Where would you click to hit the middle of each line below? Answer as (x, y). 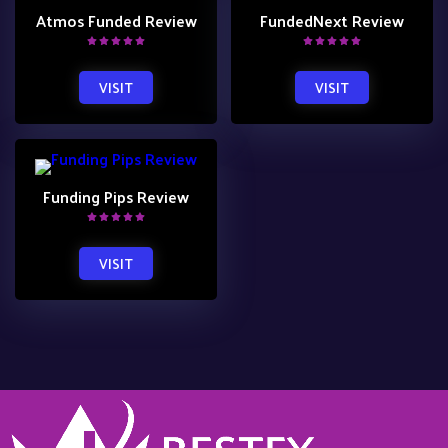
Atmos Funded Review (116, 20)
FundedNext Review (332, 20)
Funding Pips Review (116, 196)
